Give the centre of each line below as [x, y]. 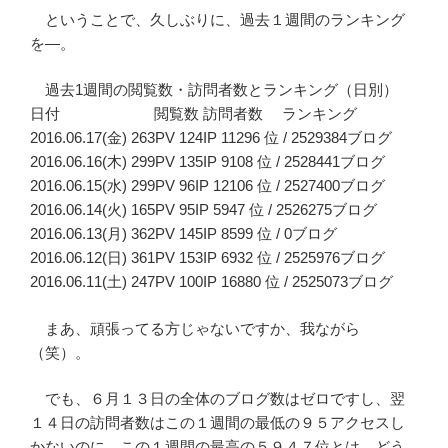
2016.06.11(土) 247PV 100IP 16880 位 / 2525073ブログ [211, 282]
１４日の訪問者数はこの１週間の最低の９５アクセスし [217, 423]
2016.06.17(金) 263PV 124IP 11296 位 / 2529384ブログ [211, 138]
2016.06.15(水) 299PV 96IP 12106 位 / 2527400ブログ [207, 186]
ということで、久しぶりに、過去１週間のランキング [217, 19]
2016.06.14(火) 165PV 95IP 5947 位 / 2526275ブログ [203, 210]
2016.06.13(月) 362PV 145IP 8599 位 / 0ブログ [183, 234]
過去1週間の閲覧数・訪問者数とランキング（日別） [214, 90]
